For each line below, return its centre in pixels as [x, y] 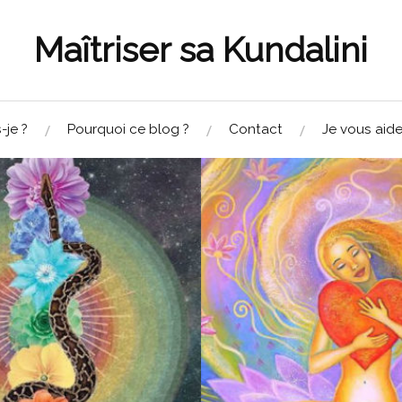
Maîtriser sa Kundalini [201, 50]
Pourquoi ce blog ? [128, 129]
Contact [256, 129]
